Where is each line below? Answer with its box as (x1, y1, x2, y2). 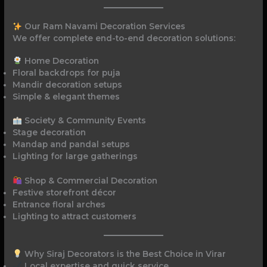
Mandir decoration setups (13, 79, 123, 89)
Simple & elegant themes (13, 91, 120, 101)
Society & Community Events (21, 116, 146, 126)
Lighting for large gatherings (13, 151, 138, 162)
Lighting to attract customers (13, 212, 137, 221)
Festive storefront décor (13, 188, 117, 197)
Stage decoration (13, 128, 86, 138)
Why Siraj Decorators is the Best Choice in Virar (21, 249, 226, 259)
